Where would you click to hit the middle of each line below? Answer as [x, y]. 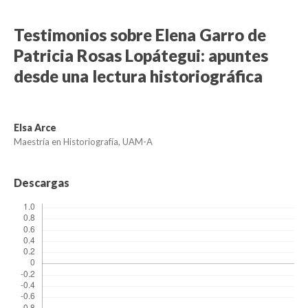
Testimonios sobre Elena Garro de [140, 35]
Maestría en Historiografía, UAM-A [83, 142]
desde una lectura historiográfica [138, 76]
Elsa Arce [35, 128]
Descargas [42, 183]
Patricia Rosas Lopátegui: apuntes [141, 56]
